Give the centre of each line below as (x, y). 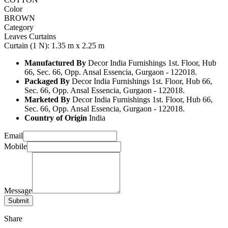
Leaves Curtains (30, 36)
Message (18, 190)
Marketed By (47, 99)
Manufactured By (55, 63)
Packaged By (47, 81)
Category (19, 27)
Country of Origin (56, 118)
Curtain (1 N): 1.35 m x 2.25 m (54, 45)
